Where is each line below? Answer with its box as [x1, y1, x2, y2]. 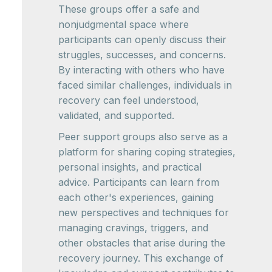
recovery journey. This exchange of [58, 252, 223, 264]
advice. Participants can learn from [58, 176, 219, 188]
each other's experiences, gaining [58, 191, 214, 203]
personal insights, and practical [58, 161, 202, 173]
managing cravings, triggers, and [58, 222, 208, 234]
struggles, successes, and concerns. [58, 49, 226, 61]
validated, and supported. [58, 109, 174, 121]
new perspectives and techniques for [58, 206, 229, 219]
